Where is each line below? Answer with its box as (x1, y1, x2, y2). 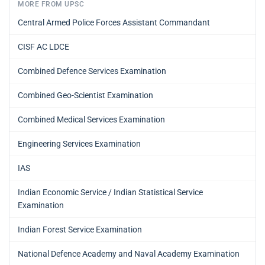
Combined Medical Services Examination (18, 114, 165, 124)
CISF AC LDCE (18, 41, 69, 51)
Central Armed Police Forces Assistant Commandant (18, 17, 210, 27)
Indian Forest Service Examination (18, 224, 142, 234)
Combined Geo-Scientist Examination (18, 90, 153, 100)
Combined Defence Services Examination (18, 66, 166, 76)
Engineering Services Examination (18, 138, 141, 148)
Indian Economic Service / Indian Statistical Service (18, 187, 203, 197)
